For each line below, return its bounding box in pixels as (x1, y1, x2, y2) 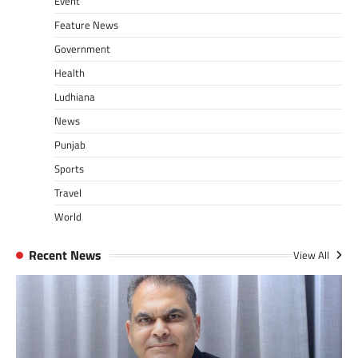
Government (54, 41, 110, 58)
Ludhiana (54, 89, 95, 105)
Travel (54, 185, 82, 201)
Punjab (54, 137, 86, 153)
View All (293, 247, 332, 264)
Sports (54, 161, 84, 177)
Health (54, 65, 85, 82)
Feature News (54, 17, 118, 34)
